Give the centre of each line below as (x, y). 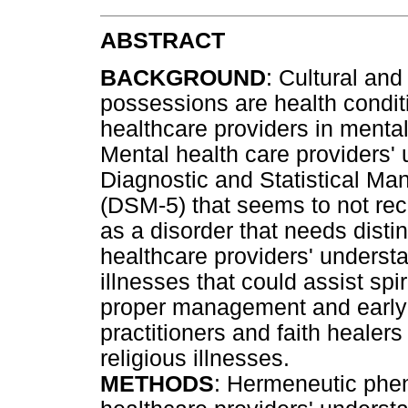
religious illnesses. (195, 359)
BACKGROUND (183, 78)
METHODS (157, 384)
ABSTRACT (163, 41)
